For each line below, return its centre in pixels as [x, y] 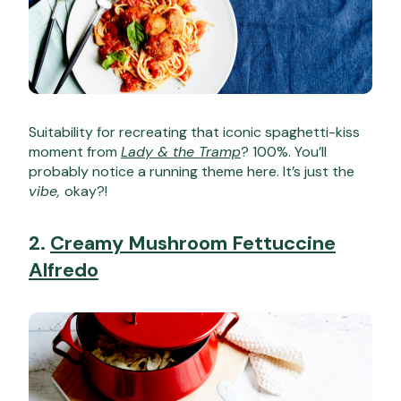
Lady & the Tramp [181, 152]
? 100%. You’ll [284, 152]
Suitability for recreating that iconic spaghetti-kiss [194, 132]
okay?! [86, 192]
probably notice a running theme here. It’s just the [192, 172]
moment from [75, 152]
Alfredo [64, 270]
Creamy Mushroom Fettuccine [193, 243]
